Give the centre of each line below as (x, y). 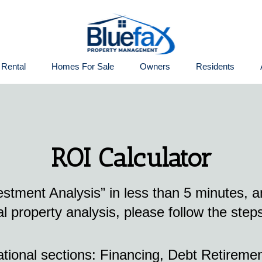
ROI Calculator (131, 158)
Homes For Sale (83, 66)
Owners (155, 66)
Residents (215, 66)
